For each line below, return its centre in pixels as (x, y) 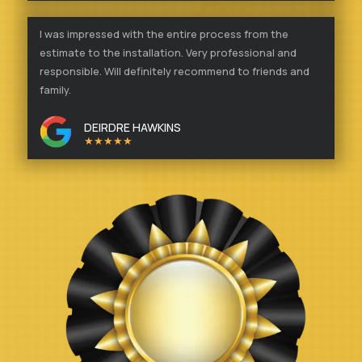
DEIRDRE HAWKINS (133, 127)
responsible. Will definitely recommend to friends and (175, 71)
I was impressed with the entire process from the (164, 34)
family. (55, 89)
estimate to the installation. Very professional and (168, 52)
